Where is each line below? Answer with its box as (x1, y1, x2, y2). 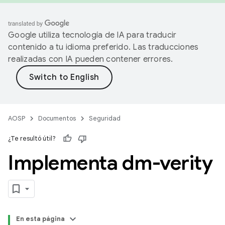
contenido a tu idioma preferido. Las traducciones (8, 42, 199, 52)
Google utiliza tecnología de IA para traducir (8, 30, 177, 40)
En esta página (16, 214, 65, 223)
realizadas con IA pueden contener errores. (8, 54, 173, 64)
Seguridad (89, 114, 121, 123)
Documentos (38, 114, 76, 123)
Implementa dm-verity (8, 150, 212, 175)
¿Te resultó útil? (8, 134, 56, 143)
